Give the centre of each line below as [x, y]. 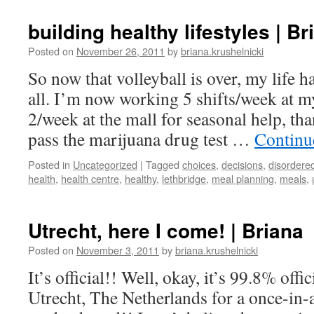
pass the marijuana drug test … [141, 139]
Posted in [49, 164]
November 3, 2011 [118, 250]
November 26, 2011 [121, 51]
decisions [242, 164]
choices [199, 164]
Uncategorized [105, 164]
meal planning [243, 178]
